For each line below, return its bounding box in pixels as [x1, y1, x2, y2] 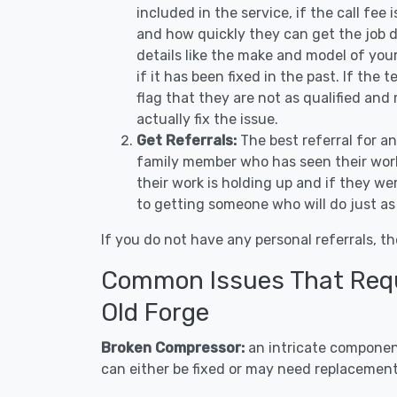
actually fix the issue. [136, 111, 278, 128]
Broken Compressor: [101, 339, 248, 356]
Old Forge [101, 298, 209, 327]
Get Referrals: [136, 132, 237, 149]
